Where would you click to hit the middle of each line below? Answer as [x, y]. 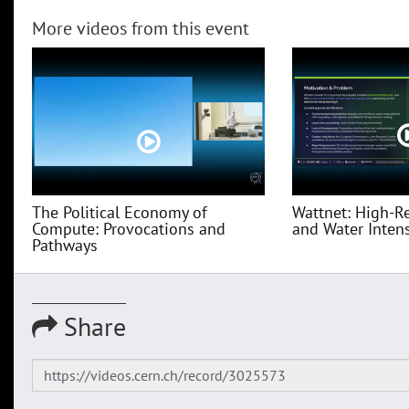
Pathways [65, 246]
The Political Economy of [120, 213]
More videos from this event [141, 29]
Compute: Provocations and [129, 229]
